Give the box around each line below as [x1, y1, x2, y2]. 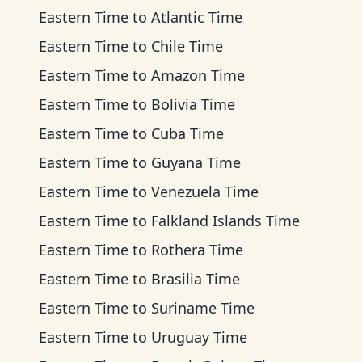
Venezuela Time [151, 182, 259, 201]
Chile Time [151, 36, 223, 56]
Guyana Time [151, 153, 241, 172]
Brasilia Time [151, 269, 240, 288]
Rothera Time [151, 240, 243, 259]
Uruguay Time [151, 327, 247, 347]
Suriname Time [151, 298, 255, 318]
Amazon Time [151, 65, 245, 85]
